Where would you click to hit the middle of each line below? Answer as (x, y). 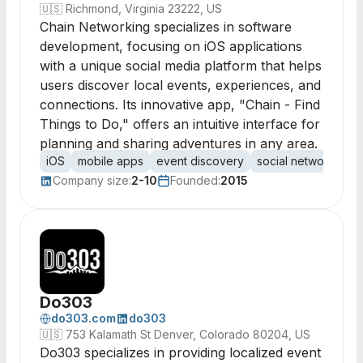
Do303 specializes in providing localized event (180, 352)
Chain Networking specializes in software (166, 27)
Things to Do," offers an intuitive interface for (180, 124)
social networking (304, 161)
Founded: (195, 180)
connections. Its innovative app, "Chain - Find (180, 105)
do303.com (83, 318)
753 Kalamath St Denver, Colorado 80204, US (188, 334)
